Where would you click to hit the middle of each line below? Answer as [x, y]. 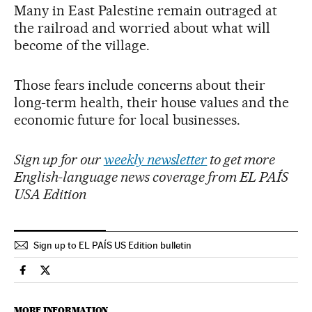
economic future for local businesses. [127, 119]
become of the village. [82, 45]
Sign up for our [59, 159]
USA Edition [50, 194]
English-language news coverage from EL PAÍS [151, 177]
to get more [241, 159]
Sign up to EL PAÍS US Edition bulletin [112, 245]
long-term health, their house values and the [152, 102]
